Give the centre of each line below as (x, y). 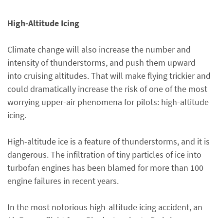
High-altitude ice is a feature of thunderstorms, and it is (109, 141)
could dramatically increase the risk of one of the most (107, 89)
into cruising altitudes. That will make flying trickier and (109, 76)
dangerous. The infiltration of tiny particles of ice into (104, 154)
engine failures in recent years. (63, 181)
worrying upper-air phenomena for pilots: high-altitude (108, 102)
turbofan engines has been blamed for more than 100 (105, 168)
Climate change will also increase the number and (99, 49)
